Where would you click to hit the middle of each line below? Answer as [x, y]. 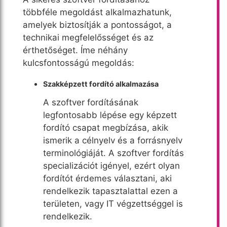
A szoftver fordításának [91, 102]
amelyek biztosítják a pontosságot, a [97, 25]
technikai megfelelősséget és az [88, 37]
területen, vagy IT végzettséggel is [113, 203]
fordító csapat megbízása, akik [106, 127]
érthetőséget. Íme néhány [75, 50]
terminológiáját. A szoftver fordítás [113, 153]
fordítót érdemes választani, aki [107, 178]
